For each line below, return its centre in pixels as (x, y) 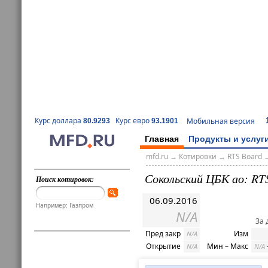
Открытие (163, 246)
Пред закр (163, 234)
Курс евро (133, 121)
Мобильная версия (221, 121)
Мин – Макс (228, 246)
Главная (162, 138)
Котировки (197, 157)
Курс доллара (59, 121)
